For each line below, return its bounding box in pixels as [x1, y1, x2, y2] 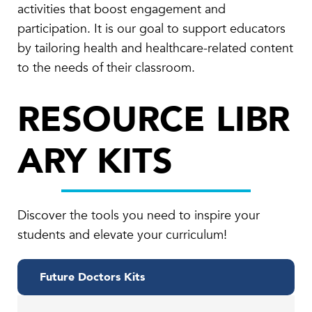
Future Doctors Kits [40, 270, 145, 286]
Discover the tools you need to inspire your [17, 207, 260, 225]
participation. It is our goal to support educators [17, 20, 286, 38]
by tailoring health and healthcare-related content [17, 40, 293, 58]
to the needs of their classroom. [17, 59, 195, 77]
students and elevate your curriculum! [17, 226, 227, 244]
